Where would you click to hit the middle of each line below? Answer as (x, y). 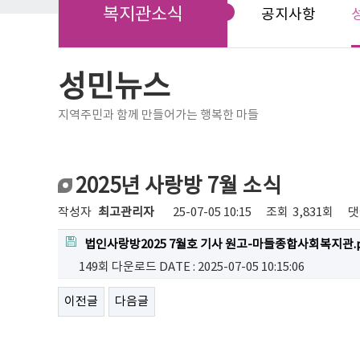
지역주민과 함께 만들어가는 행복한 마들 (158, 116)
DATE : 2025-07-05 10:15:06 (232, 268)
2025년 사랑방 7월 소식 (178, 187)
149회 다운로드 (118, 268)
